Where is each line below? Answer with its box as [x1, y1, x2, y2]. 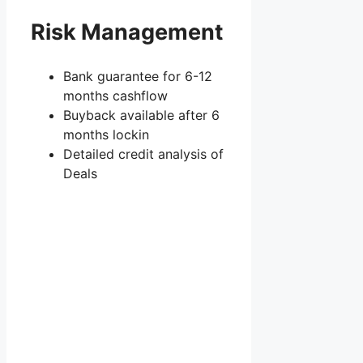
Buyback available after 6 [63, 107, 220, 124]
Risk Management [31, 18, 223, 45]
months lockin [63, 126, 149, 143]
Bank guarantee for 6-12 [63, 68, 212, 85]
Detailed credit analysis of [63, 146, 224, 163]
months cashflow [63, 88, 168, 105]
